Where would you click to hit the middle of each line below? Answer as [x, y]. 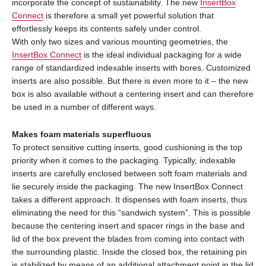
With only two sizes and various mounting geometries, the [120, 42]
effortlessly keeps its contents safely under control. [108, 29]
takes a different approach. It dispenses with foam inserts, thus [129, 200]
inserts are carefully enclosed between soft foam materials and [129, 174]
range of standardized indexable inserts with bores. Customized [131, 68]
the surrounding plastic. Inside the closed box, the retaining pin [129, 252]
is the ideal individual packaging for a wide [161, 55]
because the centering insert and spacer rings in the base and [128, 226]
